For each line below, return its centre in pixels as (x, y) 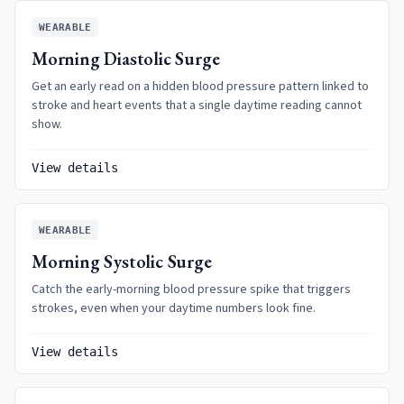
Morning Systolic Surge (122, 262)
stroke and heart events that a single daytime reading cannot (197, 106)
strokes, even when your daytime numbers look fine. (174, 308)
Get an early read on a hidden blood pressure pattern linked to (200, 87)
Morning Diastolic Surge (126, 59)
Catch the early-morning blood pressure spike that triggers (191, 289)
